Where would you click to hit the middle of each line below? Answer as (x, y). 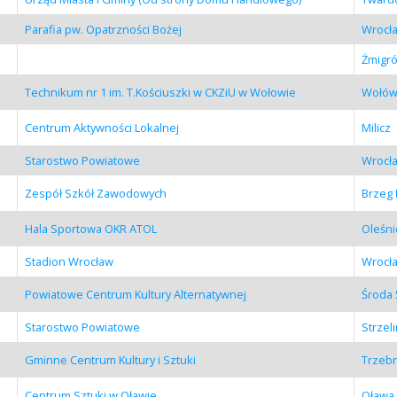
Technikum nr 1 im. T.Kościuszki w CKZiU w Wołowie (160, 92)
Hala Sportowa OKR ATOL (90, 228)
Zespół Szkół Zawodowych (95, 193)
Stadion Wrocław (69, 261)
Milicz (376, 127)
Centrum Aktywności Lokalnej (101, 127)
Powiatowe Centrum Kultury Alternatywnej (135, 294)
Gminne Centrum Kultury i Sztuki (110, 359)
